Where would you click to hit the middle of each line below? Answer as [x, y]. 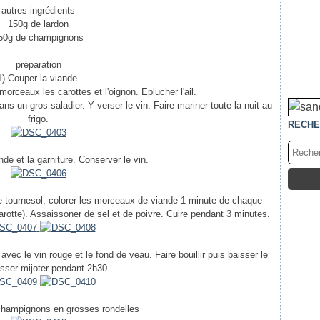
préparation [38, 65]
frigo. [38, 119]
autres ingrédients [38, 10]
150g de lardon [38, 24]
